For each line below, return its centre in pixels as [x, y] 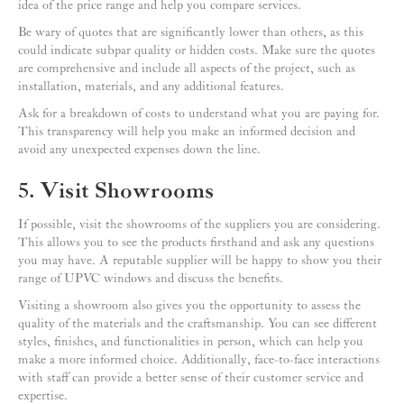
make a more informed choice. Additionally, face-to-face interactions [199, 360]
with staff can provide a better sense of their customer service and [191, 378]
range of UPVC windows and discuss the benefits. [151, 279]
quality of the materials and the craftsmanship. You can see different [197, 324]
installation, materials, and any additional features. [151, 87]
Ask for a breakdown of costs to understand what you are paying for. [199, 114]
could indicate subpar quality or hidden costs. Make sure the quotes [197, 51]
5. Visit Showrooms [116, 192]
